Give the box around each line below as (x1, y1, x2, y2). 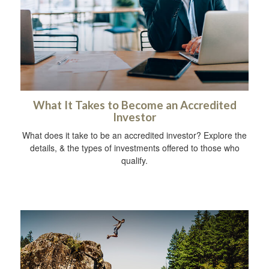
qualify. (121, 154, 148, 166)
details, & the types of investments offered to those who (29, 141, 240, 154)
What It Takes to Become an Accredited (32, 98, 237, 112)
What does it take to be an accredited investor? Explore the (22, 128, 247, 141)
